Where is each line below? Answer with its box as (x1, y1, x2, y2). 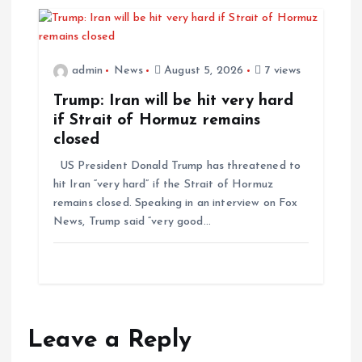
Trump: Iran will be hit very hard (53, 93, 294, 110)
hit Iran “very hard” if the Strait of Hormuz (53, 179, 273, 192)
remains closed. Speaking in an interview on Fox (53, 197, 298, 210)
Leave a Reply (27, 329, 192, 353)
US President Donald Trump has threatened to (53, 160, 301, 173)
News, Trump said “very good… (53, 216, 211, 229)
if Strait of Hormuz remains (53, 112, 261, 129)
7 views (261, 65, 301, 78)
